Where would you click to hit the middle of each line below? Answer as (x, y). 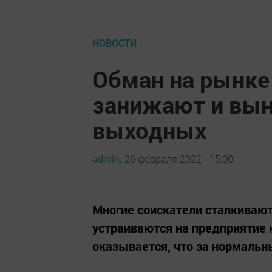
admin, (107, 158)
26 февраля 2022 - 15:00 (179, 158)
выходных (149, 130)
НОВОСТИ (114, 43)
